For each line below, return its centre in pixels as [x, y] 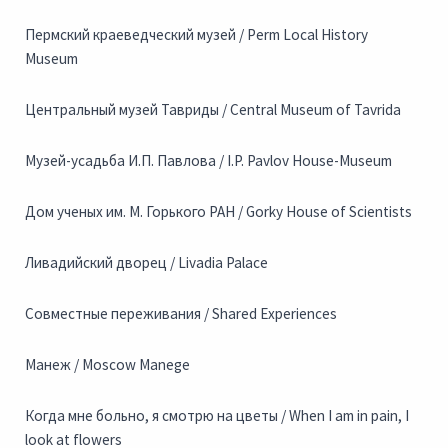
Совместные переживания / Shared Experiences [181, 314]
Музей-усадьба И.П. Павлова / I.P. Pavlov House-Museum [208, 161]
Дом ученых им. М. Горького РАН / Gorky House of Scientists [218, 212]
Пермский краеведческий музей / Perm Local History [196, 35]
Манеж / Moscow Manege [107, 365]
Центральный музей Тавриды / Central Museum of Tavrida [213, 110]
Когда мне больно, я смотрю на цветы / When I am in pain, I [217, 416]
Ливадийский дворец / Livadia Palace [146, 263]
